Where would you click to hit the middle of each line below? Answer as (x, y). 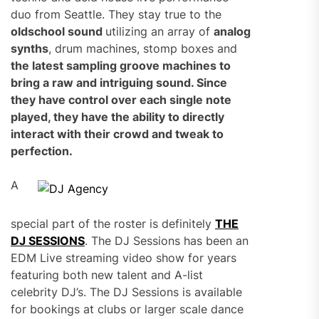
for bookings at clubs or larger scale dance (127, 309)
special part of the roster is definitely (113, 224)
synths (30, 48)
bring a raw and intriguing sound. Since (119, 83)
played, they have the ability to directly (117, 117)
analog (232, 31)
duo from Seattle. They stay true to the (116, 14)
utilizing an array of (159, 31)
